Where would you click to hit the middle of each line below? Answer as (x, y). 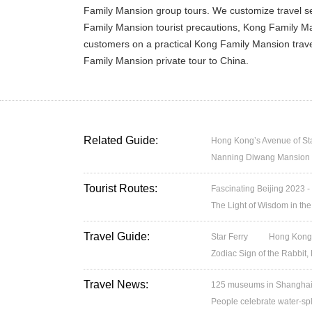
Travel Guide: (117, 236)
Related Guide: (121, 140)
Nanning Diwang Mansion (261, 157)
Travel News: (116, 284)
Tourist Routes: (120, 188)
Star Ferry (230, 237)
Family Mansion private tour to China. (166, 61)
